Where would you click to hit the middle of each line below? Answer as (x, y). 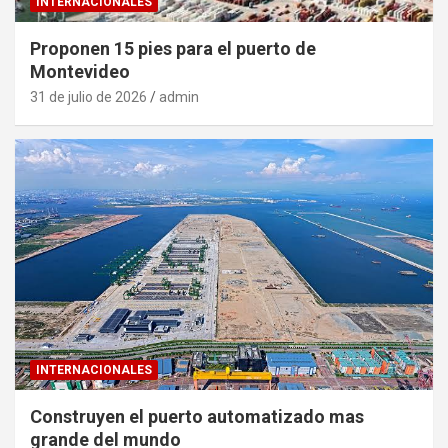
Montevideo (80, 72)
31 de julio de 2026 (88, 97)
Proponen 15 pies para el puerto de (173, 49)
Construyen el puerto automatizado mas (197, 417)
